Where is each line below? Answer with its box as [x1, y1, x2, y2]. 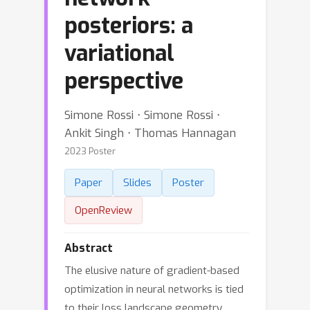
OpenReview [75, 203, 132, 217]
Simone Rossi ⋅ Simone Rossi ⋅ [64, 107, 220, 122]
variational [64, 39, 174, 68]
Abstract [64, 241, 113, 255]
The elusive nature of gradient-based [64, 264, 239, 277]
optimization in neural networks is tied [64, 282, 244, 296]
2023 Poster [64, 145, 116, 157]
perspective [64, 66, 183, 95]
